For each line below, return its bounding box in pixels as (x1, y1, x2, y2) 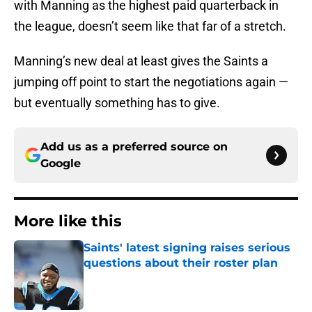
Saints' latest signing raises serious (84, 241, 290, 255)
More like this (14, 212, 122, 231)
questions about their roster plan (84, 256, 278, 270)
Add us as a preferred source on (40, 140, 228, 154)
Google (40, 157, 81, 171)
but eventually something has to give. (14, 95, 220, 111)
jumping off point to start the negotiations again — (14, 75, 288, 90)
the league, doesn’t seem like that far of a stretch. (14, 19, 286, 34)
